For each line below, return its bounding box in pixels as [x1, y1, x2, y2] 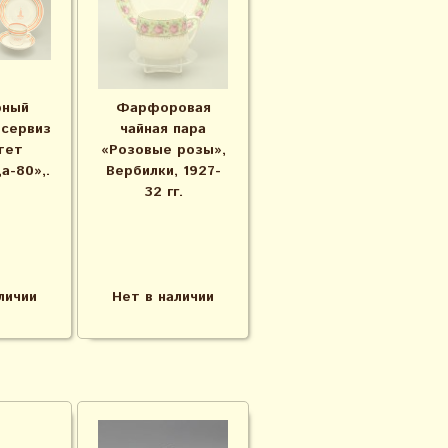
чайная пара [120, 119, 206, 139]
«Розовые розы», [100, 140, 226, 160]
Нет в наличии [112, 287, 214, 307]
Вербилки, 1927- [105, 161, 221, 181]
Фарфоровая [115, 98, 211, 118]
